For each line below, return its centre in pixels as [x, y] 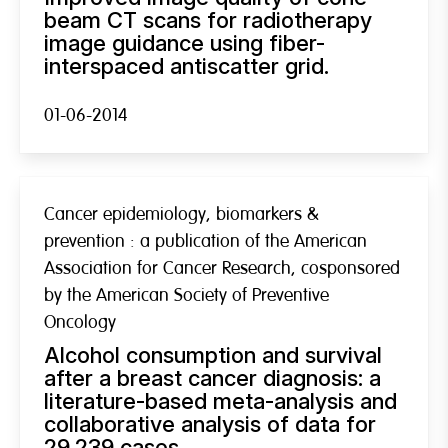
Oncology [80, 322]
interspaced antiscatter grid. [186, 65]
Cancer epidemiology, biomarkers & [181, 214]
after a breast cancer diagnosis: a [212, 377]
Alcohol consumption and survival [213, 354]
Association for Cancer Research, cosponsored [222, 268]
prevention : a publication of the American [205, 241]
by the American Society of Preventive [186, 295]
